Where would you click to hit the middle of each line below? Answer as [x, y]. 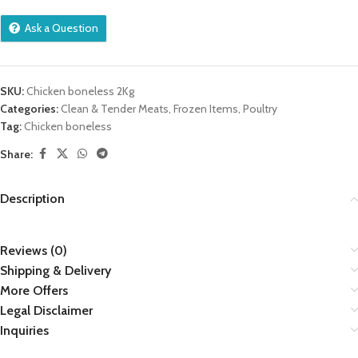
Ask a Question [62, 28]
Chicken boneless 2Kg [80, 91]
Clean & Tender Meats [115, 109]
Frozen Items [206, 109]
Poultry [260, 109]
